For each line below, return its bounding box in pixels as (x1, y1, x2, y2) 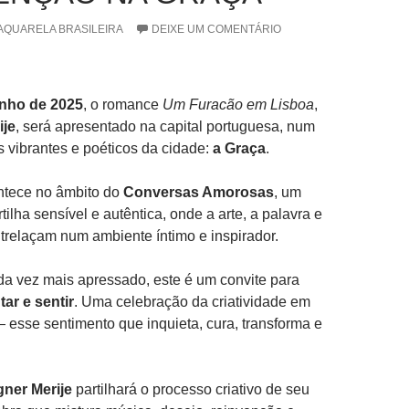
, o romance (83, 97, 163, 112)
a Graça (213, 141, 266, 156)
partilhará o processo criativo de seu (72, 382, 309, 397)
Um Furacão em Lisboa (163, 97, 314, 112)
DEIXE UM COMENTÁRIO (152, 23, 281, 36)
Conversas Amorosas (123, 184, 274, 200)
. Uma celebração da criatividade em (74, 294, 310, 309)
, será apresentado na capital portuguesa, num (16, 119, 315, 134)
